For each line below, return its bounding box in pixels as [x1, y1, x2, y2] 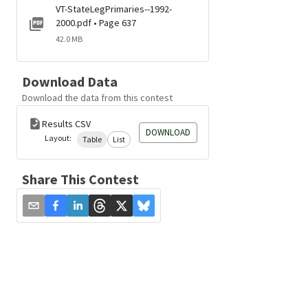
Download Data [22, 73, 118, 90]
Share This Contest [22, 170, 139, 188]
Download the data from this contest [22, 91, 173, 104]
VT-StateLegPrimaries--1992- [56, 3, 172, 15]
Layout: [45, 133, 71, 143]
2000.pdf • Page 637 [56, 16, 136, 29]
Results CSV [42, 118, 91, 130]
